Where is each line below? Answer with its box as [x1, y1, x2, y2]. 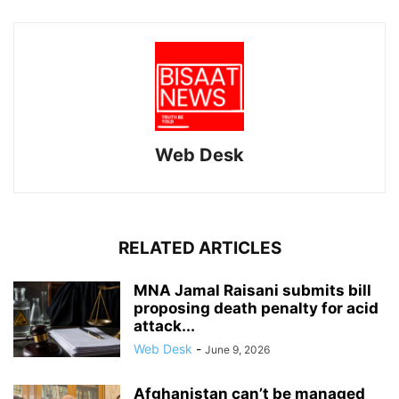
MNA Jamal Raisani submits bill [134, 281, 371, 300]
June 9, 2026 [205, 343, 270, 357]
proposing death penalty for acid [134, 299, 379, 318]
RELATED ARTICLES [118, 238, 281, 259]
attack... [134, 317, 195, 336]
